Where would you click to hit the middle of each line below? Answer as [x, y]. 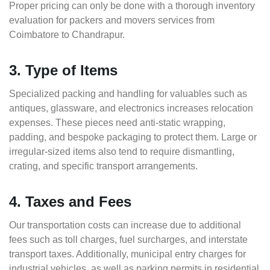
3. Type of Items [63, 71]
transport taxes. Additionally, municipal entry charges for [127, 254]
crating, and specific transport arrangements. [103, 166]
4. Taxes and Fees [70, 202]
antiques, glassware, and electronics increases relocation [131, 108]
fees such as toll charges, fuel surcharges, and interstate [128, 240]
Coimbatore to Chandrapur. [67, 35]
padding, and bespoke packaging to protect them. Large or [133, 137]
